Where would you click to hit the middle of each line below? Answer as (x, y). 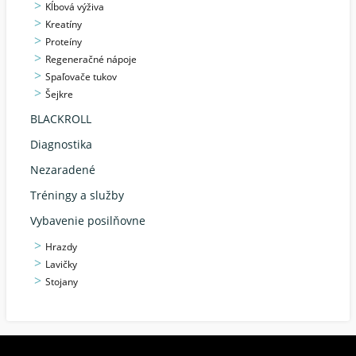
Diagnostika (61, 144)
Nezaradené (63, 170)
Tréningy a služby (77, 195)
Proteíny (64, 42)
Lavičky (61, 264)
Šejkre (59, 94)
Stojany (62, 282)
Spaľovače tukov (81, 77)
